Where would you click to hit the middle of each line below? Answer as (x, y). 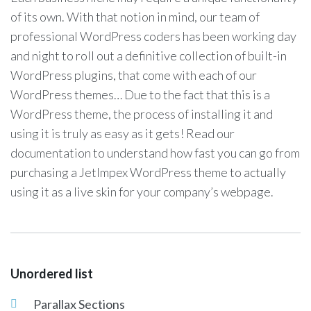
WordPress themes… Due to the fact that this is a (140, 94)
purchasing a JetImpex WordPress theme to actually (148, 172)
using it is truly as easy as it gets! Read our (123, 133)
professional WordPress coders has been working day (153, 36)
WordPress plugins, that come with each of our (134, 75)
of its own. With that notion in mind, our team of (135, 17)
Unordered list (52, 274)
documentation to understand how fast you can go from (155, 153)
